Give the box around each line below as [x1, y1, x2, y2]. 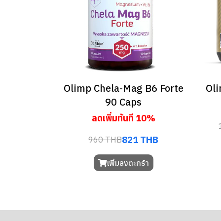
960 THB [88, 134, 122, 145]
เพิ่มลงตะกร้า [107, 158, 149, 168]
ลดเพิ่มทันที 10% [91, 112, 155, 124]
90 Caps [105, 95, 142, 109]
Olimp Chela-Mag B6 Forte [63, 81, 184, 95]
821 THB [122, 134, 159, 146]
